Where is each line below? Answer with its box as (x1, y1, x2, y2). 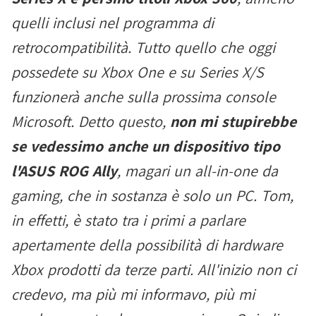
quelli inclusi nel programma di (11, 13, 214, 32)
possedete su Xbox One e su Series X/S (11, 62, 264, 82)
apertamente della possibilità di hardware (11, 235, 283, 255)
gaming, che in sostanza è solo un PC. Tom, (11, 186, 293, 205)
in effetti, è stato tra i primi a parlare (11, 210, 245, 230)
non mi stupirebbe (170, 111, 296, 131)
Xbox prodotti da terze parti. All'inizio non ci (11, 260, 296, 279)
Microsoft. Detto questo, (11, 111, 170, 131)
